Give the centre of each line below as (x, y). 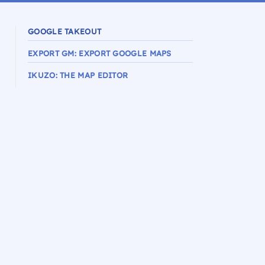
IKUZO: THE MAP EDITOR (78, 75)
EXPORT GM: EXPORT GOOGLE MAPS (100, 53)
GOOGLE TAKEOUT (65, 31)
